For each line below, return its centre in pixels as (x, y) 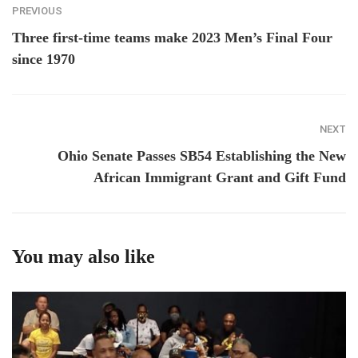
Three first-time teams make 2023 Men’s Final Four (172, 37)
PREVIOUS (37, 10)
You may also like (84, 256)
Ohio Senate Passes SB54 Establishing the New (202, 155)
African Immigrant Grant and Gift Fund (220, 177)
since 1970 (44, 59)
